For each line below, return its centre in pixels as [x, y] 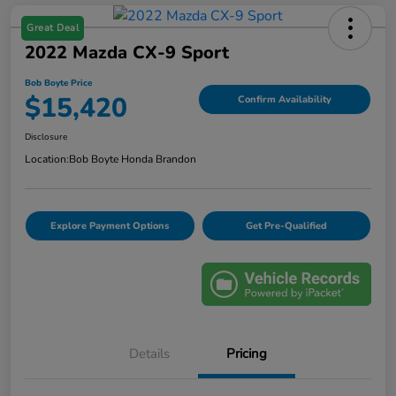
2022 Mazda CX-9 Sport [127, 52]
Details [149, 354]
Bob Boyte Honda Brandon [133, 159]
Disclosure [46, 137]
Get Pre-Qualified [286, 225]
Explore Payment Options [110, 225]
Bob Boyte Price [58, 83]
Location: [47, 159]
